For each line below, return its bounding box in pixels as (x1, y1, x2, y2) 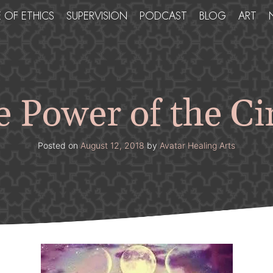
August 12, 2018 (80, 140, 144, 151)
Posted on (38, 140, 80, 151)
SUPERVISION (66, 8, 127, 24)
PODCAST (139, 8, 187, 24)
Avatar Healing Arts (160, 140, 235, 151)
